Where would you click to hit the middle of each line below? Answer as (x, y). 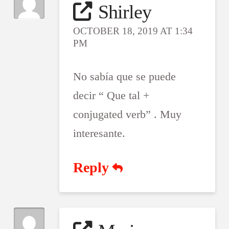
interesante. (99, 133)
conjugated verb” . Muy (128, 114)
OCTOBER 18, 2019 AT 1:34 (133, 31)
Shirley (124, 12)
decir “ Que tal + (111, 96)
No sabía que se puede (125, 77)
